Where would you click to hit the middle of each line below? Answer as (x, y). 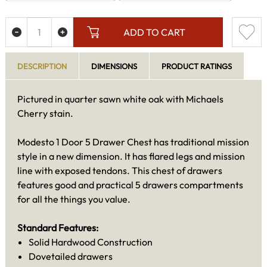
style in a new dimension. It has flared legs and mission (131, 156)
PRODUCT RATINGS (197, 66)
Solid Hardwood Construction (91, 242)
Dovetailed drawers (71, 257)
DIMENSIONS (114, 66)
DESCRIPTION (42, 66)
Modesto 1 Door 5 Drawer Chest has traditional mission (133, 142)
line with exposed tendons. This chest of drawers (120, 171)
